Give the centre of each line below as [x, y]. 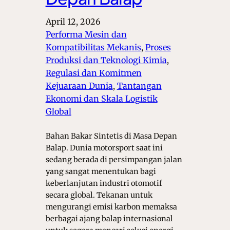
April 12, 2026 [73, 21]
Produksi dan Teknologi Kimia [106, 60]
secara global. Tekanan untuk [99, 195]
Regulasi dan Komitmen [93, 73]
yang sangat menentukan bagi [101, 171]
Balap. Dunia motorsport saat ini [104, 148]
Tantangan [139, 85]
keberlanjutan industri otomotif [104, 183]
